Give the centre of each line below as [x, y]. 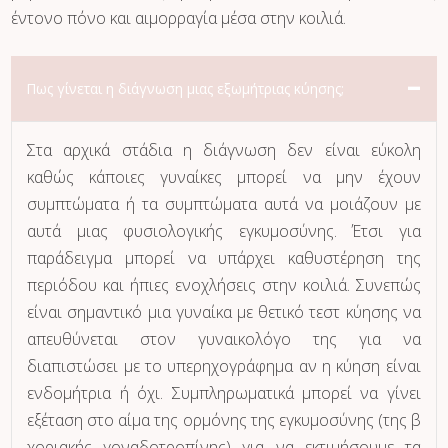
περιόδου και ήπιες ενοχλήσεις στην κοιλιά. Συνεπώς [224, 285]
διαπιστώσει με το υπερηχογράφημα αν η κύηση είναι [224, 366]
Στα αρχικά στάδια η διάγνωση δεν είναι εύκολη [224, 150]
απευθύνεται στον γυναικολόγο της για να [224, 339]
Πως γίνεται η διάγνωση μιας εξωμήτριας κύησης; [185, 89]
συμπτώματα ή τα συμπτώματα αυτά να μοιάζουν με [224, 204]
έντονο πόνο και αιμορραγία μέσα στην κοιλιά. [179, 18]
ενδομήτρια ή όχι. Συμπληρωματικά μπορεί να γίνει [224, 393]
